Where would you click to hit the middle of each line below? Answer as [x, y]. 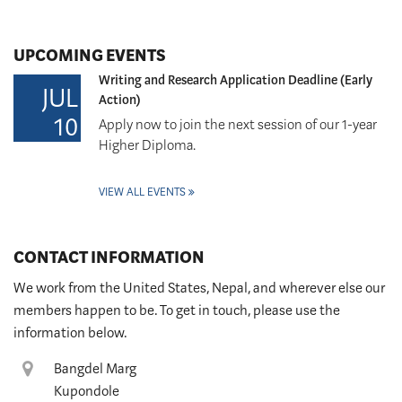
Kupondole [87, 391]
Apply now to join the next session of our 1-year [238, 124]
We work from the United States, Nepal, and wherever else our [199, 288]
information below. [70, 332]
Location [64, 367]
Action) [120, 100]
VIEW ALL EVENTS [142, 191]
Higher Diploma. [147, 145]
